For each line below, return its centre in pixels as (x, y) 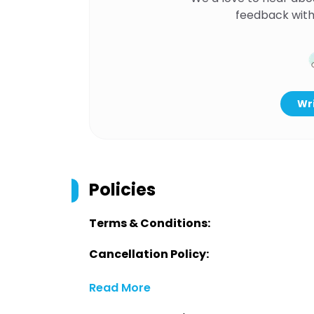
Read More (120, 288)
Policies (122, 190)
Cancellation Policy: (149, 254)
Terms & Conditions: (150, 223)
